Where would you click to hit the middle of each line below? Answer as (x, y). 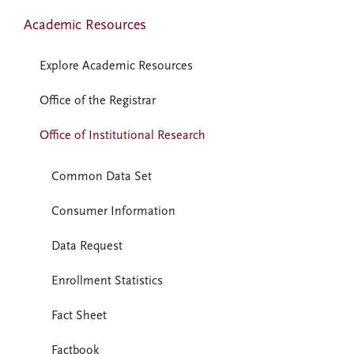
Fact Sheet (79, 316)
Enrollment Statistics (107, 281)
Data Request (87, 247)
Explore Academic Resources (116, 66)
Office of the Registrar (98, 101)
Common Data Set (102, 177)
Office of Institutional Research (122, 136)
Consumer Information (113, 212)
